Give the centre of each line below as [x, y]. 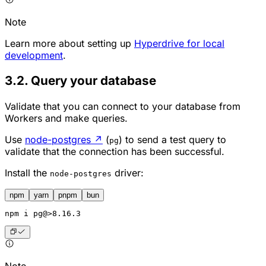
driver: [128, 172]
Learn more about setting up [69, 43]
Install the [27, 172]
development [34, 55]
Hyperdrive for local [179, 43]
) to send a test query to [172, 139]
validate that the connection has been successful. [115, 151]
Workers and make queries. [66, 118]
